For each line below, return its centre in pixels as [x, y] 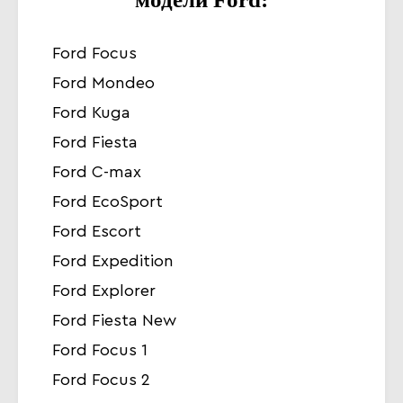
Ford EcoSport [107, 201]
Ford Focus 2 [101, 380]
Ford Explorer [104, 291]
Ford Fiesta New [114, 320]
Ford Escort [97, 231]
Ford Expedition [113, 261]
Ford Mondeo [103, 83]
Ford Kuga [91, 112]
